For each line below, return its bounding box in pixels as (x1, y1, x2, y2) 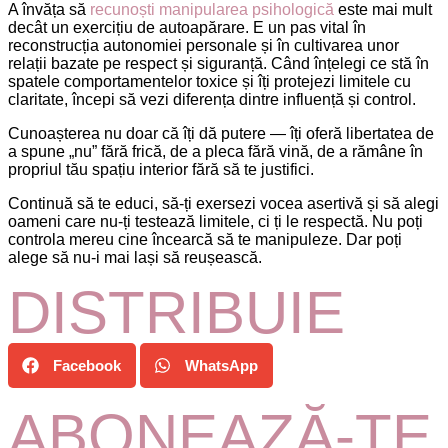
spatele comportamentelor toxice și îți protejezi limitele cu (8, 72, 411, 90)
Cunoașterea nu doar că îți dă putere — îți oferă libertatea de (8, 124, 434, 142)
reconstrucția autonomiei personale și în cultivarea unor (8, 36, 399, 54)
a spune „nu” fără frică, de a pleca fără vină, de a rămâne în (8, 142, 423, 160)
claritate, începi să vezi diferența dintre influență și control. (8, 90, 416, 108)
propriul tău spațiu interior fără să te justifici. (8, 160, 314, 178)
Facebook (53, 356, 121, 374)
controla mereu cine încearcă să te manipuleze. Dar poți (8, 230, 402, 248)
